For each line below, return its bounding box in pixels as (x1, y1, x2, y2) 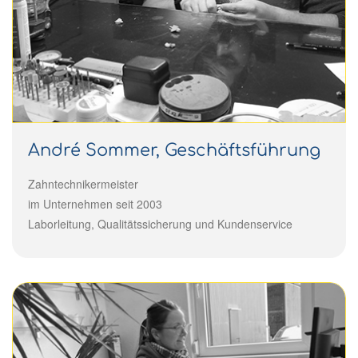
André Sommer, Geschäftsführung (28, 140, 320, 160)
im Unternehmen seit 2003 (28, 195, 162, 212)
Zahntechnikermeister (28, 175, 138, 192)
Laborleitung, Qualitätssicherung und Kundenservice (28, 215, 292, 232)
